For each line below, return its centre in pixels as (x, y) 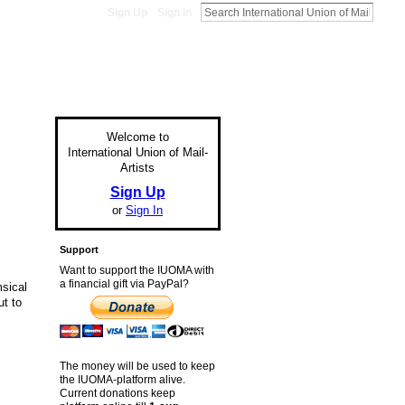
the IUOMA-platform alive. (122, 379)
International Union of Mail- (137, 152)
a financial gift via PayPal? (124, 284)
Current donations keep (117, 393)
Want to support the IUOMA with (137, 271)
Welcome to (137, 137)
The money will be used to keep (137, 366)
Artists (137, 167)
